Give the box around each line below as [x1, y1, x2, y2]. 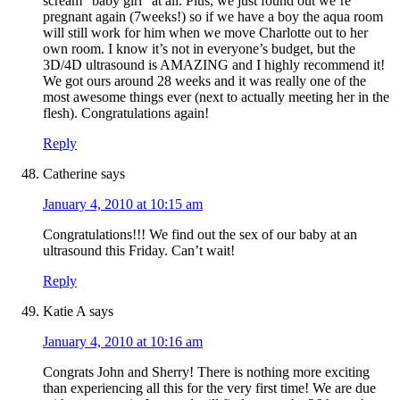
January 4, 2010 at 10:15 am [43, 196, 203, 212]
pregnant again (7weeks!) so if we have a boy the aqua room [43, 9, 383, 25]
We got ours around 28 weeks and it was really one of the [43, 73, 366, 89]
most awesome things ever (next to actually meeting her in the [43, 89, 389, 105]
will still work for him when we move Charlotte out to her [43, 25, 368, 41]
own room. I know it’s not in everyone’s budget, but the [43, 41, 355, 57]
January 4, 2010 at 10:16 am [43, 334, 203, 350]
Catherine [43, 166, 97, 182]
